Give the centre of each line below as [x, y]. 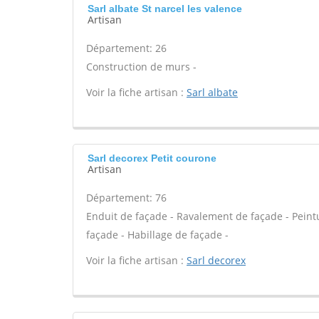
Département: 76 [126, 198]
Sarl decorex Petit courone [152, 158]
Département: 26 [126, 48]
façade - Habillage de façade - [157, 235]
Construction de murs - [141, 67]
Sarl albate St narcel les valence [165, 9]
